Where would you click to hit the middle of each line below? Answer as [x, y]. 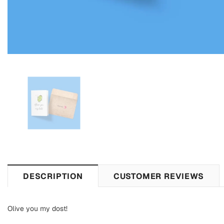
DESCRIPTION [53, 176]
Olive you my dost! [37, 208]
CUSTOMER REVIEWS [158, 176]
